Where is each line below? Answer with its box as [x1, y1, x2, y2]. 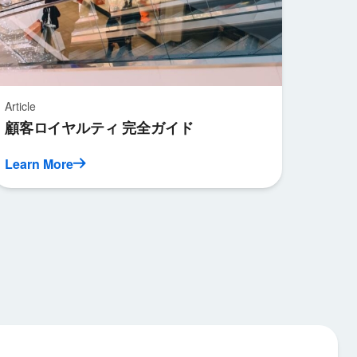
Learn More [4, 155, 73, 173]
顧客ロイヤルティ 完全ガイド [4, 117, 194, 138]
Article [4, 98, 36, 114]
